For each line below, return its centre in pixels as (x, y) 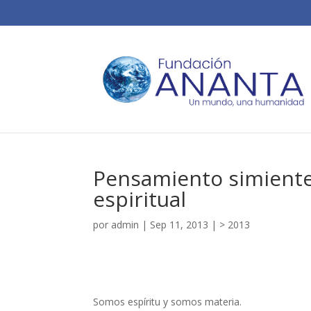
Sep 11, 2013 (179, 225)
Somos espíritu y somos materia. (168, 302)
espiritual (140, 199)
